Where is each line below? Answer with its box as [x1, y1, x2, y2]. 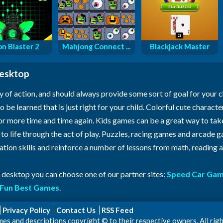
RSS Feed [102, 206, 133, 215]
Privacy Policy [2, 206, 50, 215]
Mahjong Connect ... [62, 41, 130, 51]
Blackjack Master [149, 41, 210, 51]
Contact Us [56, 206, 96, 215]
